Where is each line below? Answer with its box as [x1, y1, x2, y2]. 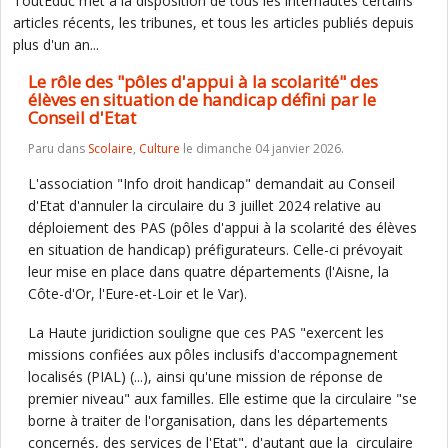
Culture [139, 140, 180, 157]
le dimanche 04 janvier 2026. [180, 140, 344, 157]
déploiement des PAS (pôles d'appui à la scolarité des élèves [28, 218, 417, 237]
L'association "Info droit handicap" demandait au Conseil [28, 174, 395, 193]
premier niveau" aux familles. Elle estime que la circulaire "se [28, 389, 417, 408]
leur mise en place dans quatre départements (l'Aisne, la [28, 262, 389, 281]
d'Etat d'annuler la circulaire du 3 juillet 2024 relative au [28, 196, 381, 215]
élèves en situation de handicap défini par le [28, 88, 376, 111]
